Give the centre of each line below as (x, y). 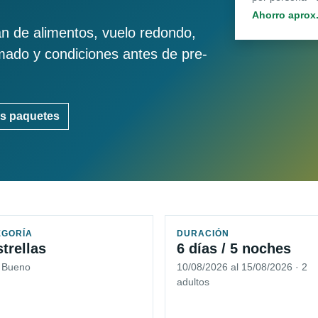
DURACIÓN (203, 234)
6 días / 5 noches (234, 249)
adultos (193, 282)
